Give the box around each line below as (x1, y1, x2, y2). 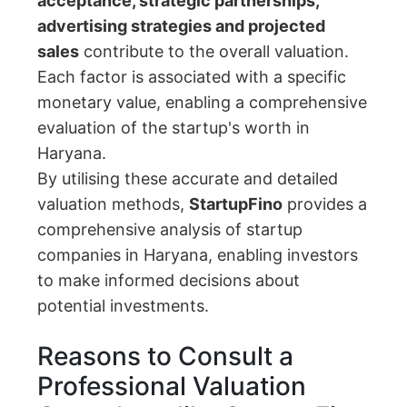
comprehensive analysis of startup (37, 220, 303, 240)
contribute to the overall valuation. (79, 42, 350, 62)
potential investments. (37, 296, 210, 316)
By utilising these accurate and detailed (37, 169, 339, 189)
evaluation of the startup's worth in (37, 118, 311, 138)
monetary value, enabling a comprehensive (37, 93, 368, 113)
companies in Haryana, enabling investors (37, 245, 359, 265)
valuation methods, (37, 194, 190, 214)
